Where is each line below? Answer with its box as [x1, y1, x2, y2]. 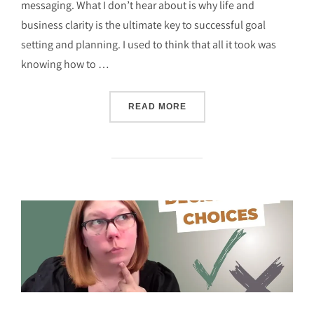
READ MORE [128, 102, 186, 112]
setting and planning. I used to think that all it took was [21, 37, 276, 53]
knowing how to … [21, 57, 109, 72]
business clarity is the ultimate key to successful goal [21, 18, 266, 33]
